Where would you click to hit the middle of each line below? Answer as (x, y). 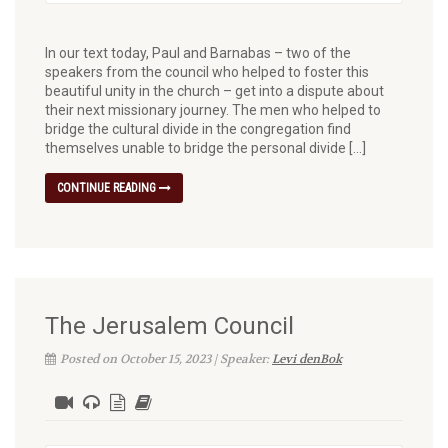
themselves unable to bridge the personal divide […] (205, 147)
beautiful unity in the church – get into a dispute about (214, 90)
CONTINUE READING (108, 187)
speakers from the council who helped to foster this (207, 71)
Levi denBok (307, 358)
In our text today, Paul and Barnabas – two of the (198, 52)
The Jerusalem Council (169, 325)
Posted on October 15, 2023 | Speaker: (166, 358)
